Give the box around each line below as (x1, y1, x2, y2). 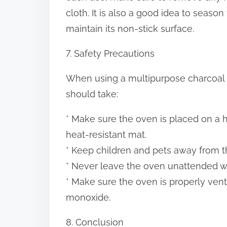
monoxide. (66, 192, 110, 203)
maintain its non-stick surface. (66, 23, 194, 34)
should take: (66, 89, 118, 100)
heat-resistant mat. (66, 129, 146, 140)
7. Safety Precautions (66, 48, 155, 59)
